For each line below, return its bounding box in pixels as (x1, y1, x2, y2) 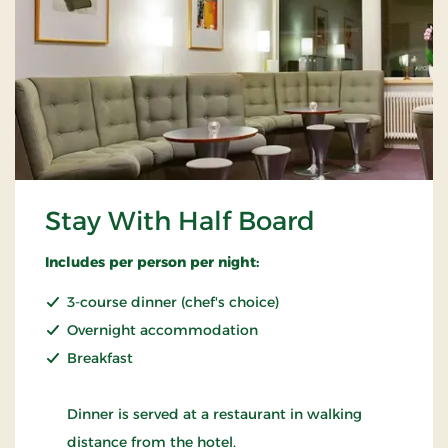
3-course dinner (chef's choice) (67, 292, 279, 311)
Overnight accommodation (67, 320, 258, 339)
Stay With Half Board (45, 204, 315, 237)
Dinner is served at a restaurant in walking (67, 404, 362, 423)
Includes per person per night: (45, 252, 259, 271)
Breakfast (67, 348, 133, 367)
